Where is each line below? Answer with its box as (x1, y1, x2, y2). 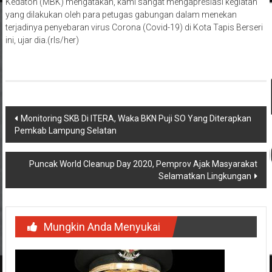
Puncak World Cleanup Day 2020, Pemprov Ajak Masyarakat (29, 159, 258, 169)
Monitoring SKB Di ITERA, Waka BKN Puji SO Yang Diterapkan (20, 114, 251, 124)
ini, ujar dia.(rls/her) (5, 35, 79, 46)
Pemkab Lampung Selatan (14, 126, 117, 136)
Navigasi (4, 106, 68, 127)
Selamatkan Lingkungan (158, 171, 252, 182)
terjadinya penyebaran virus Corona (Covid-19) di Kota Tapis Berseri (5, 22, 263, 33)
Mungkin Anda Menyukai (43, 220, 160, 234)
